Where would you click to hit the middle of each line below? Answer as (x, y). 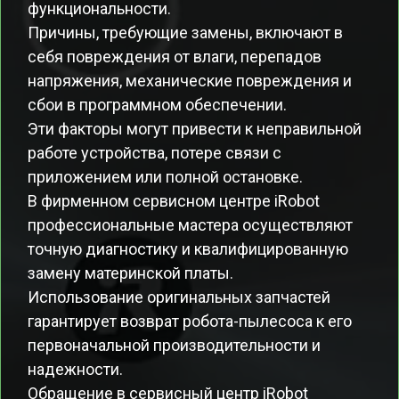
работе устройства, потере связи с (155, 153)
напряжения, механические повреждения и (190, 81)
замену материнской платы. (130, 273)
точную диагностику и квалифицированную (188, 249)
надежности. (75, 369)
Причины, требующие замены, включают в (185, 33)
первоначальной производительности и (174, 345)
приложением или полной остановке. (165, 177)
